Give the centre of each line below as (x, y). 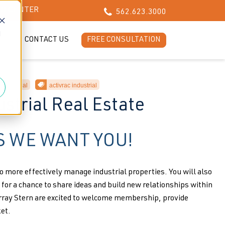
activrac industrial (73, 85)
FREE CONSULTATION (124, 40)
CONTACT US (47, 40)
